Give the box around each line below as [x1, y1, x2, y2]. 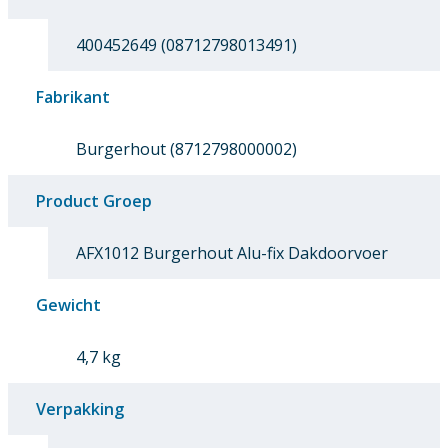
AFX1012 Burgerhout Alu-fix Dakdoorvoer [76, 242, 388, 265]
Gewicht [36, 294, 101, 317]
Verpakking [36, 398, 124, 421]
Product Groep [36, 190, 152, 213]
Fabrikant [36, 86, 110, 109]
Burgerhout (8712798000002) [76, 138, 297, 161]
